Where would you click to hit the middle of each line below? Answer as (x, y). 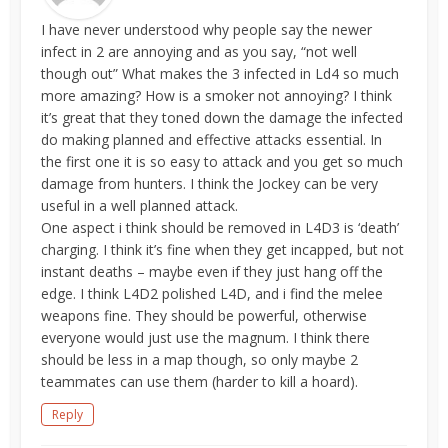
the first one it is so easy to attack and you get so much (222, 161)
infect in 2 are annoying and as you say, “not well (199, 51)
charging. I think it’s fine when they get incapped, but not (223, 249)
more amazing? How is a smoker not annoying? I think (217, 95)
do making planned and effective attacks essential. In (212, 139)
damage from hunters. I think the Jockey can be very (210, 183)
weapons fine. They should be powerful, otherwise (204, 315)
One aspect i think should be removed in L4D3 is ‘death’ (220, 227)
